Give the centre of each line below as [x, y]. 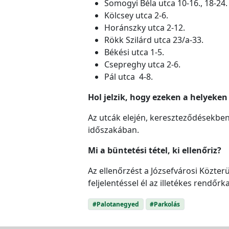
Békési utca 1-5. [134, 52]
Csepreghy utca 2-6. [142, 64]
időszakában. [113, 130]
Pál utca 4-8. [129, 76]
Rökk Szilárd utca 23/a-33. [154, 40]
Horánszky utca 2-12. [145, 27]
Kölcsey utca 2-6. [136, 15]
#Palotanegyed [116, 204]
